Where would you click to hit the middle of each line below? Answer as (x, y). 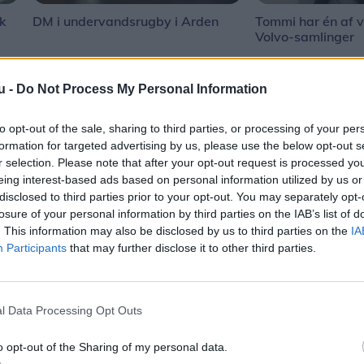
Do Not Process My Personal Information (142, 89)
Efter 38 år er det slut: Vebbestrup (244, 328)
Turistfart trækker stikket (213, 345)
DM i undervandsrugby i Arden (126, 21)
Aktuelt (157, 296)
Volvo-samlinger (305, 36)
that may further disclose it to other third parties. (191, 247)
